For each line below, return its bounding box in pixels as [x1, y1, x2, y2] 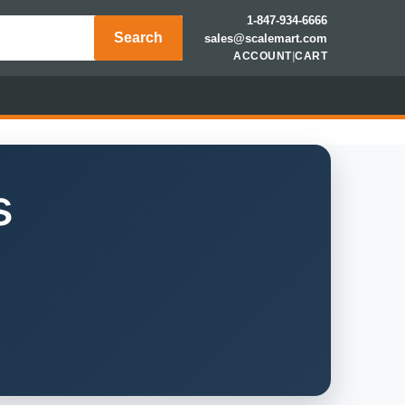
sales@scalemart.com [204, 31, 327, 45]
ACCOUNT [233, 49, 292, 62]
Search [114, 30, 163, 45]
